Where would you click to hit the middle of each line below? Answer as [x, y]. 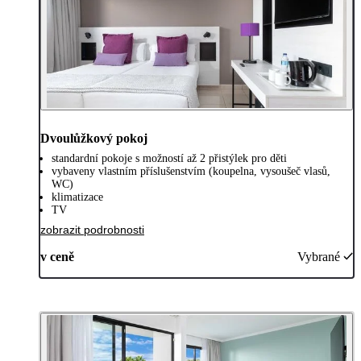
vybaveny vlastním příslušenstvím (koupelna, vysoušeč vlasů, [191, 171]
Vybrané [319, 256]
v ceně [57, 256]
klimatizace [77, 197]
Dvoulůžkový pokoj [94, 138]
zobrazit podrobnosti [92, 229]
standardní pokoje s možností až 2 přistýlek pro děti [169, 158]
